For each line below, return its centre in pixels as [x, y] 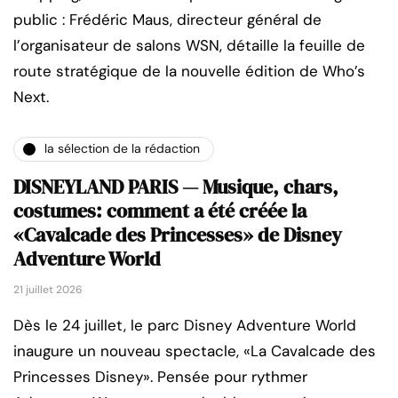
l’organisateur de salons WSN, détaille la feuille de [189, 45]
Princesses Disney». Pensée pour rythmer [160, 376]
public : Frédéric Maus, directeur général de [167, 19]
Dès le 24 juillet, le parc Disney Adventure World [185, 325]
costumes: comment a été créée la [160, 210]
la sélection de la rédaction [122, 149]
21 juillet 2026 [48, 289]
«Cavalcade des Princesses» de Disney [178, 234]
